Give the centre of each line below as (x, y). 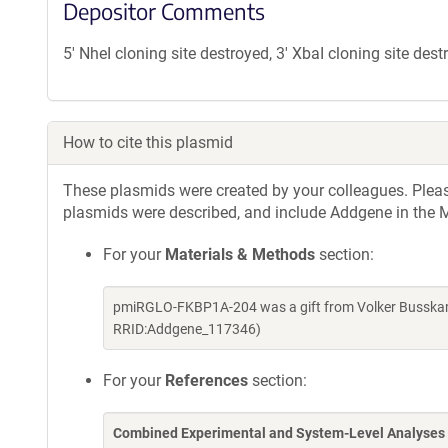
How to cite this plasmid (148, 142)
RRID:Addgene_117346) (187, 329)
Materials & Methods (240, 254)
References (206, 380)
